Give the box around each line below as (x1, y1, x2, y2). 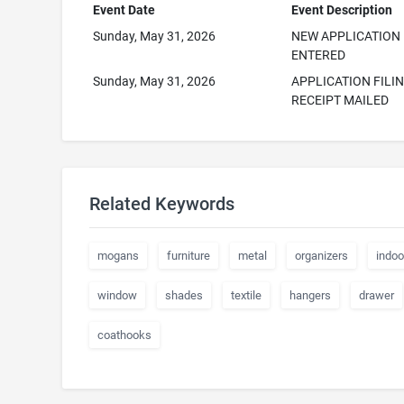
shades (164, 289, 203, 302)
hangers (289, 289, 331, 302)
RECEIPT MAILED (291, 93, 390, 107)
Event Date (93, 3, 156, 17)
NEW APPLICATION (291, 29, 401, 43)
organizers (294, 249, 348, 262)
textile (230, 289, 262, 302)
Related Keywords (88, 193, 234, 215)
